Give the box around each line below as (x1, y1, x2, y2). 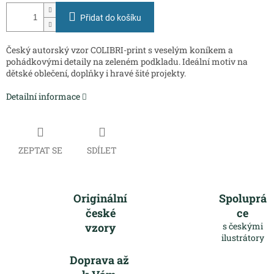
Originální (73, 190, 128, 206)
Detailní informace (6, 91, 80, 103)
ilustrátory (221, 231, 264, 243)
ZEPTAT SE (18, 144, 62, 156)
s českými (222, 220, 263, 232)
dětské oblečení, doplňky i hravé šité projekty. (6, 67, 186, 80)
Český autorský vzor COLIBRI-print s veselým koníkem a (6, 44, 233, 56)
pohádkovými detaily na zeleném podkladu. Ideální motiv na (6, 56, 248, 68)
